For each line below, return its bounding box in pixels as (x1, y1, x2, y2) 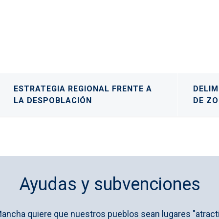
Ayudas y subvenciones (19, 174, 200, 195)
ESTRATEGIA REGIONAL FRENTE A (14, 84, 153, 93)
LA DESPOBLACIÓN (14, 95, 92, 105)
